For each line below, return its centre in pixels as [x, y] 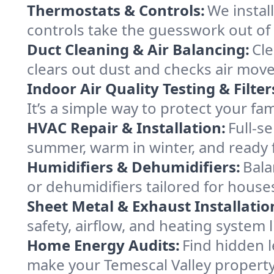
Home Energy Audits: [103, 245]
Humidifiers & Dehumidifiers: [134, 167]
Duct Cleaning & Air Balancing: [138, 49]
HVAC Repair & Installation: [126, 128]
